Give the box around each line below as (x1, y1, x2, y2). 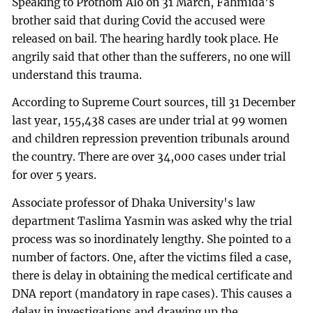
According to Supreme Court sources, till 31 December (12, 96, 296, 110)
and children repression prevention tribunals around (12, 132, 291, 146)
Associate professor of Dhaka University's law (12, 196, 256, 210)
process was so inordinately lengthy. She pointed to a (12, 233, 292, 247)
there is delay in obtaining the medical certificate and (12, 269, 293, 283)
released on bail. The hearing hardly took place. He (12, 31, 279, 45)
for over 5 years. (12, 168, 97, 182)
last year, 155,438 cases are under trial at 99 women (12, 114, 288, 128)
